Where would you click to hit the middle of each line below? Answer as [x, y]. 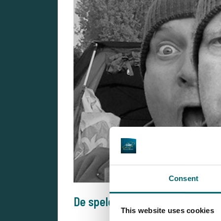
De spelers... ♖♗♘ [120, 201]
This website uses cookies [167, 211]
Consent [184, 178]
